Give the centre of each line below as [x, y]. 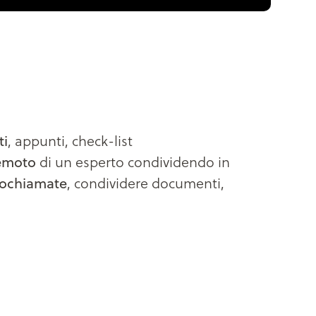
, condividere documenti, [146, 183]
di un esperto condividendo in [133, 162]
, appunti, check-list [70, 141]
